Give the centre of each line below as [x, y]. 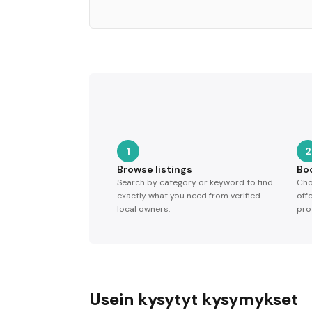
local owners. [143, 209]
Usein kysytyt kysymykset [194, 299]
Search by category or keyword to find [195, 182]
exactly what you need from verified [189, 196]
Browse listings [155, 169]
